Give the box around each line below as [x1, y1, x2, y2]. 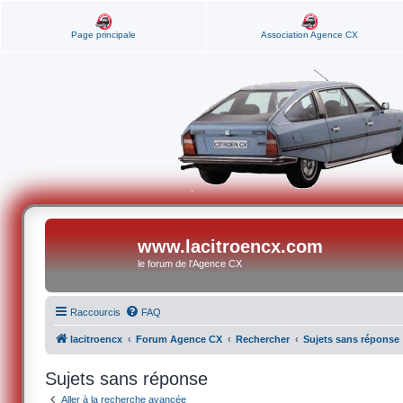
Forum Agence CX [136, 334, 223, 345]
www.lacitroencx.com [138, 237, 324, 256]
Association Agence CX [260, 30, 358, 40]
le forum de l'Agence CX [138, 258, 243, 269]
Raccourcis [70, 307, 121, 318]
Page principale [71, 30, 136, 40]
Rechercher [236, 334, 291, 345]
